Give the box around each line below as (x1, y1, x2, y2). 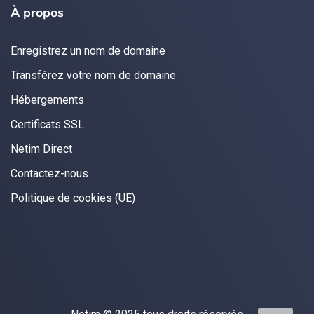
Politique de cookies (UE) (11, 191, 135, 205)
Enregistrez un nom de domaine (11, 43, 165, 57)
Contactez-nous (11, 166, 88, 180)
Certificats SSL (11, 117, 84, 131)
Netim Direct (11, 142, 72, 156)
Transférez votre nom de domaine (11, 68, 176, 82)
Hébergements (11, 93, 84, 107)
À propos (11, 4, 64, 21)
